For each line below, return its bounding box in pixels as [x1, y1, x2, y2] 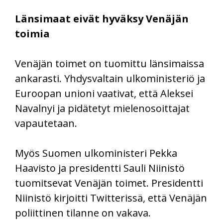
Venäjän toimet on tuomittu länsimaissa [15, 56, 204, 70]
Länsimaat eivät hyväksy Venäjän [15, 11, 189, 25]
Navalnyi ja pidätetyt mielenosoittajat [15, 101, 190, 115]
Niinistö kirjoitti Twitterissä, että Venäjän [15, 191, 207, 205]
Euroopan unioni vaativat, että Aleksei [15, 86, 193, 100]
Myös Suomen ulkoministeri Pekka [15, 146, 177, 160]
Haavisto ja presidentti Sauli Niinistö [15, 161, 185, 175]
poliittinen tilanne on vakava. [15, 206, 151, 220]
